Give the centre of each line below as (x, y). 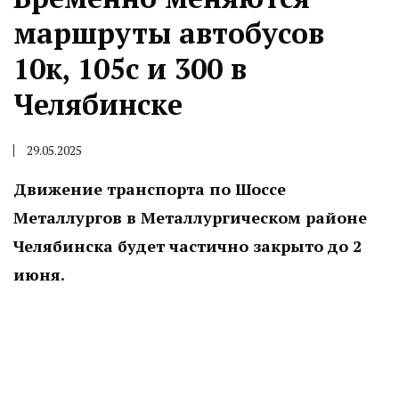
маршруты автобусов (169, 33)
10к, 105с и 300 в (130, 69)
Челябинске (98, 104)
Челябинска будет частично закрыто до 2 (187, 246)
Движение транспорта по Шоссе (150, 189)
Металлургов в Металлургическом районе (190, 217)
